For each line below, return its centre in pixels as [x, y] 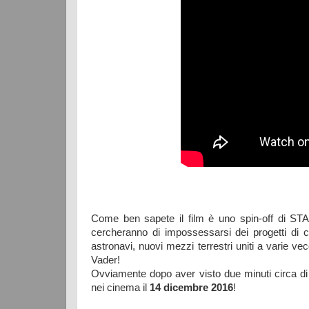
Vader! [106, 260]
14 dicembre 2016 [191, 288]
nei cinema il [120, 288]
